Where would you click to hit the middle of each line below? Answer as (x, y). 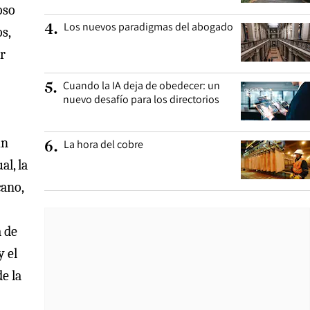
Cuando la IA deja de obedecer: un (142, 85)
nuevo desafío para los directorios (141, 99)
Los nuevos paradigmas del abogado (148, 27)
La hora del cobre (103, 144)
